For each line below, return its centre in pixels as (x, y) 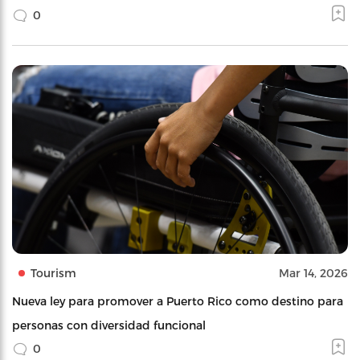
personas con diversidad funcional (109, 325)
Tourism (53, 273)
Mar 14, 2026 (313, 273)
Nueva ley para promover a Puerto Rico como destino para (178, 301)
